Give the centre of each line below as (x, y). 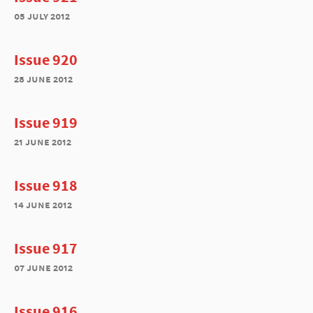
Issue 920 (46, 59)
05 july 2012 (42, 16)
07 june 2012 (43, 267)
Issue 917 (46, 248)
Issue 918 (46, 185)
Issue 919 (46, 122)
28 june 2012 (43, 79)
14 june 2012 (43, 204)
